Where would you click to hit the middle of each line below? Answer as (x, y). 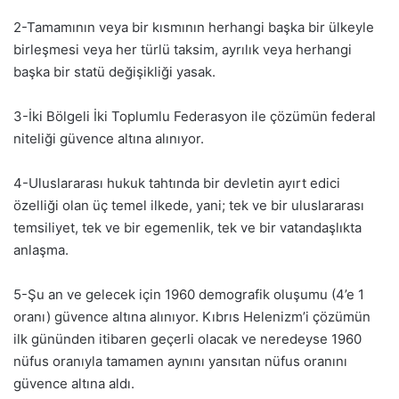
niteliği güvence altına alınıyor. (109, 138)
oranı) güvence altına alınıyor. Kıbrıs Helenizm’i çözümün (192, 316)
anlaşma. (41, 249)
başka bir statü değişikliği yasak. (114, 71)
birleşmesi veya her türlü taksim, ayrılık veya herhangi (183, 49)
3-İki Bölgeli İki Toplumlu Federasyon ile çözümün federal (195, 116)
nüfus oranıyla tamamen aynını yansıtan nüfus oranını (180, 361)
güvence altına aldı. (74, 383)
